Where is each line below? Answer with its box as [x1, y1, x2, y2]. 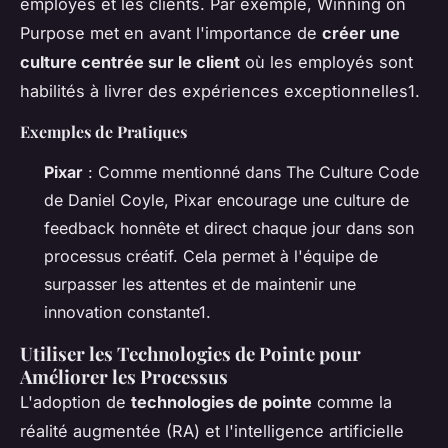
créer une [322, 22, 400, 43]
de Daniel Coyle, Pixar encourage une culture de [44, 189, 409, 210]
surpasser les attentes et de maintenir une [44, 273, 356, 294]
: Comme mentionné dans [83, 161, 286, 182]
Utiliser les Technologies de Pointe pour [20, 340, 361, 366]
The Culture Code [286, 161, 419, 182]
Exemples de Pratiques [20, 120, 187, 142]
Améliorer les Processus [20, 363, 228, 389]
